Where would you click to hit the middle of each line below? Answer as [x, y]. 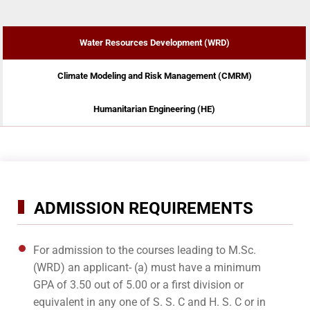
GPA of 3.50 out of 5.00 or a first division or [138, 285]
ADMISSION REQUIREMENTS [144, 209]
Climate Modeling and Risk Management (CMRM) [154, 76]
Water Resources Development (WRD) [154, 43]
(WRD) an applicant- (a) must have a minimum [147, 268]
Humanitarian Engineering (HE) [154, 109]
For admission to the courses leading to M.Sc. [145, 250]
